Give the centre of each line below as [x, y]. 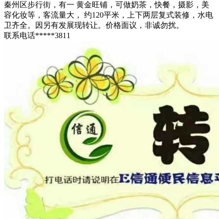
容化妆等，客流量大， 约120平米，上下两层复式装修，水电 [109, 15]
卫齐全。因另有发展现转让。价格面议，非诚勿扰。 [94, 25]
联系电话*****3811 [37, 36]
